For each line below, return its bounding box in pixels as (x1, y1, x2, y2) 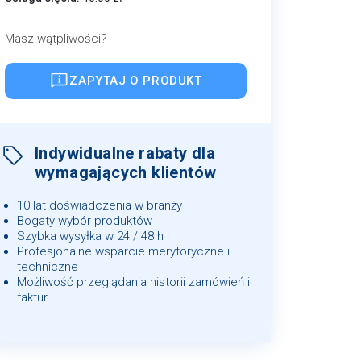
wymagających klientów (35, 162, 217, 182)
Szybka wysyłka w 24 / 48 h (17, 228, 164, 243)
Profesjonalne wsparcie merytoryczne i (17, 243, 230, 259)
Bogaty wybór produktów (17, 213, 152, 228)
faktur (17, 289, 48, 305)
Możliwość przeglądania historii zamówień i (17, 274, 250, 289)
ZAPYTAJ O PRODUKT (69, 73, 202, 89)
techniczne (17, 259, 78, 274)
